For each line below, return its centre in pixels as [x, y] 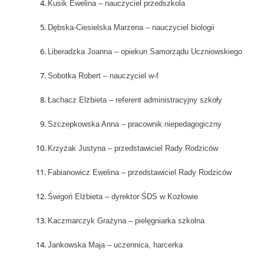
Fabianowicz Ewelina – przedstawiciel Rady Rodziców [139, 173]
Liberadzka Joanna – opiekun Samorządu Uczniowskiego [145, 52]
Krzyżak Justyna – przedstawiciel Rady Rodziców [133, 148]
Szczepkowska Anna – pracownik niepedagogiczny [134, 124]
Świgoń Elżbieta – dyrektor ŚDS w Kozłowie [123, 197]
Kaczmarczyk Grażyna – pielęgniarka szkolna [126, 221]
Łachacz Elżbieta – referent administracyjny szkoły [135, 100]
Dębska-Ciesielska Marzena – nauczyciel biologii [131, 28]
